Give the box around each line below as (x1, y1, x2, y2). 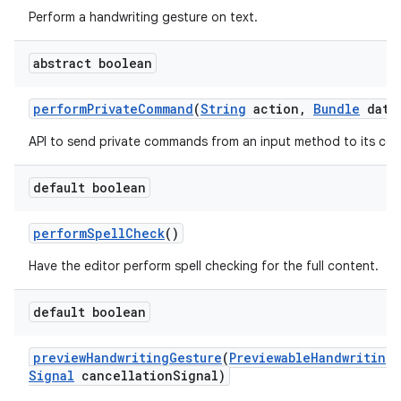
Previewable (229, 349, 311, 366)
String (200, 100, 246, 117)
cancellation (74, 367, 173, 384)
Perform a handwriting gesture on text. (29, 9, 258, 25)
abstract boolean (33, 55, 152, 72)
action (246, 100, 299, 117)
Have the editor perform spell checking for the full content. (29, 258, 379, 274)
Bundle (313, 100, 360, 117)
